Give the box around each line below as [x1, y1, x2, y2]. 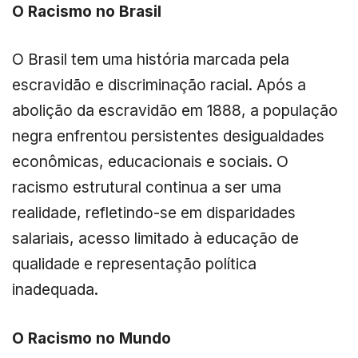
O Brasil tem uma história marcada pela [12, 50, 289, 70]
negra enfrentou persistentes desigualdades [12, 126, 324, 146]
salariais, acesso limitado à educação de [12, 229, 299, 249]
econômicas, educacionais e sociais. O [12, 152, 288, 172]
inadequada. [12, 280, 98, 300]
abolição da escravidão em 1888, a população [12, 101, 338, 121]
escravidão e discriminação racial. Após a [12, 75, 306, 95]
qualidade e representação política [12, 254, 257, 274]
